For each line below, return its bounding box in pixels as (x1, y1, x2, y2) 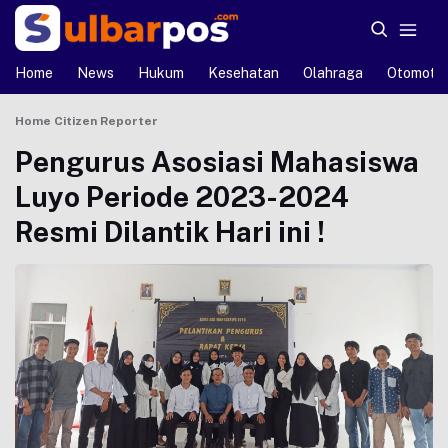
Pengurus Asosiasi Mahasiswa (15, 145, 419, 178)
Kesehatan (208, 65, 279, 81)
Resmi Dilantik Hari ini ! (15, 215, 325, 248)
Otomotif (387, 65, 446, 81)
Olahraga (303, 65, 363, 81)
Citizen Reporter (54, 114, 158, 128)
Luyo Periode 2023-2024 (15, 180, 349, 213)
